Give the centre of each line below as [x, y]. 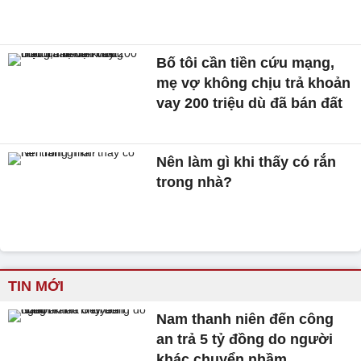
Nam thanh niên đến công [245, 320]
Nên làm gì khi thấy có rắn [247, 162]
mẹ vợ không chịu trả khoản [254, 83]
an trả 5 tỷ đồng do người [245, 340]
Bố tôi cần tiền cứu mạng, [246, 62]
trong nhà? [195, 183]
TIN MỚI [36, 286]
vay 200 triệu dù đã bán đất [250, 103]
